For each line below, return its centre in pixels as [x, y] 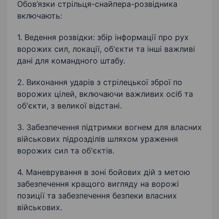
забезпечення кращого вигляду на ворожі [98, 184]
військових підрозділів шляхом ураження [98, 139]
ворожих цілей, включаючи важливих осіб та [105, 94]
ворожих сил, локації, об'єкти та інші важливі [106, 49]
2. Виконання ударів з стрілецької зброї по [100, 82]
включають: [40, 16]
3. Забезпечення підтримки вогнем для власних [109, 127]
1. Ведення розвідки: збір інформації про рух [103, 37]
